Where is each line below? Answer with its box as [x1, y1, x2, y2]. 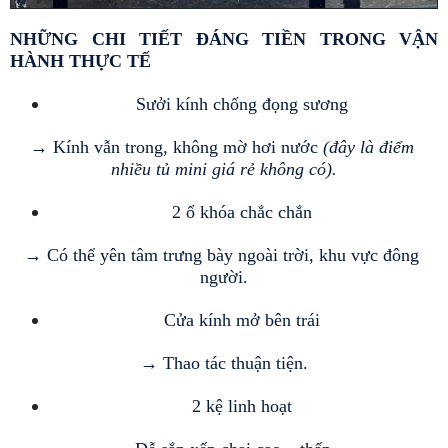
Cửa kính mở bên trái [163, 310, 325, 330]
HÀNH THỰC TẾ [10, 51, 156, 71]
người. [200, 267, 248, 287]
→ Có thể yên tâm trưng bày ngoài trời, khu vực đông [24, 245, 419, 265]
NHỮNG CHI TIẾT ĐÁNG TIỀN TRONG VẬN [10, 29, 438, 49]
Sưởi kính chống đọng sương [135, 94, 353, 114]
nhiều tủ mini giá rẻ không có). [111, 159, 337, 179]
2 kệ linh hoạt [191, 396, 297, 416]
